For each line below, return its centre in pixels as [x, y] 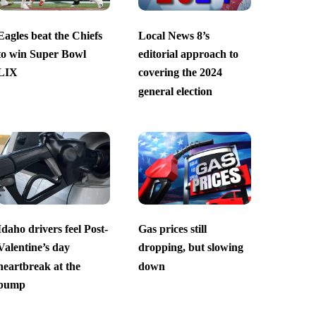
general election [175, 91]
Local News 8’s [174, 35]
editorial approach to [188, 54]
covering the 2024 [180, 73]
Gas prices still [172, 229]
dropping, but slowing [190, 248]
